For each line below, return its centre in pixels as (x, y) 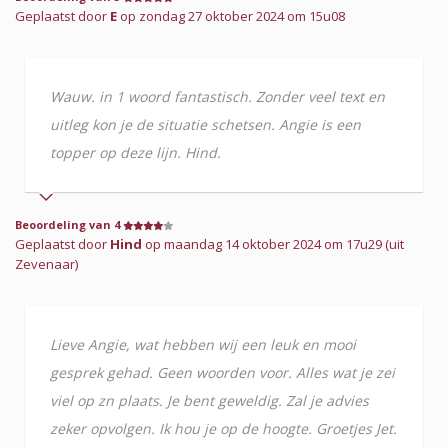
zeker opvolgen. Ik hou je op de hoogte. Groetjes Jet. (223, 428)
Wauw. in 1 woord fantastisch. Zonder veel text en (217, 96)
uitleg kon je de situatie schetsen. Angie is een (205, 124)
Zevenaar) (46, 263)
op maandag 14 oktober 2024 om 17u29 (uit (273, 243)
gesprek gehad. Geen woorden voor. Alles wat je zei (222, 372)
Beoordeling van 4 (69, 224)
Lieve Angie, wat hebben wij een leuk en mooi (203, 344)
